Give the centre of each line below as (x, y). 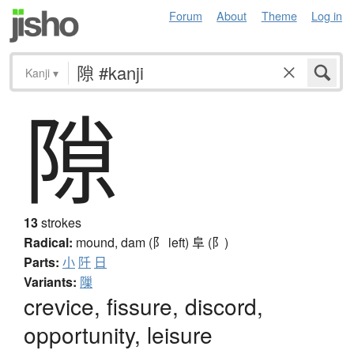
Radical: (48, 243)
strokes (60, 223)
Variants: (50, 282)
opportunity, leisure (118, 335)
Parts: (41, 262)
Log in (327, 15)
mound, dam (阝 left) (134, 243)
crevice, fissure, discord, (143, 306)
